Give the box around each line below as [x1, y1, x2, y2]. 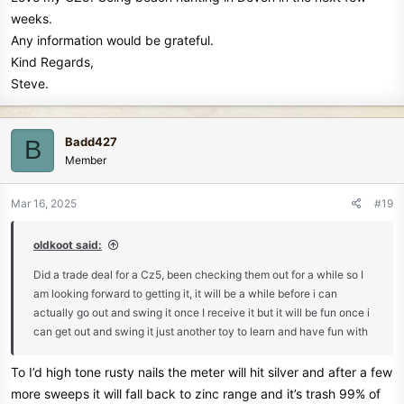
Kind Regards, [11, 53, 94, 69]
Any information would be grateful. [11, 32, 214, 48]
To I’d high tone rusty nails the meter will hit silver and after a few [11, 363, 392, 380]
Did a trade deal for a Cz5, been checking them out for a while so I [33, 267, 363, 281]
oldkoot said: [33, 237, 102, 252]
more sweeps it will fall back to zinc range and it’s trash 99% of [11, 385, 381, 401]
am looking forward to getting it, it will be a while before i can [33, 286, 337, 300]
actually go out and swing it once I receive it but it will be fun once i [33, 305, 370, 319]
